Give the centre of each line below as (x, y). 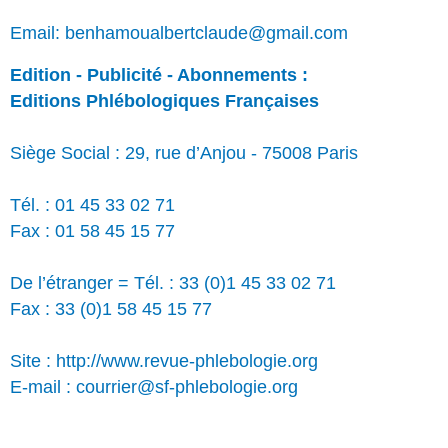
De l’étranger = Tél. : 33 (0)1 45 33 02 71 (173, 282)
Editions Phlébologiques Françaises (164, 100)
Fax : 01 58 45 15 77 (92, 230)
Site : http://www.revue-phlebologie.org (164, 360)
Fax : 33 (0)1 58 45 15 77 (111, 308)
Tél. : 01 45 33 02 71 (92, 204)
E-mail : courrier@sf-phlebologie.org (154, 386)
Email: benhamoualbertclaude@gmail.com (179, 32)
